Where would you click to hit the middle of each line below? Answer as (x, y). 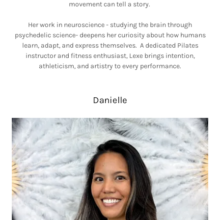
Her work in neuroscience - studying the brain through (110, 25)
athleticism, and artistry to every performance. (110, 66)
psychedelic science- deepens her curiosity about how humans (110, 35)
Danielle (110, 100)
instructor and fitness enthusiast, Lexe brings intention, (110, 56)
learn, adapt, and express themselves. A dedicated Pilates (110, 45)
